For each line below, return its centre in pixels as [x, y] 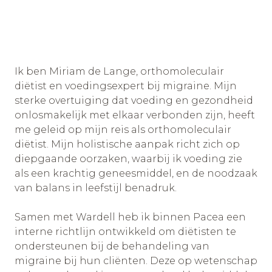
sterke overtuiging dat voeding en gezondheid [134, 101]
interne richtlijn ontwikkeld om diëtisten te [125, 232]
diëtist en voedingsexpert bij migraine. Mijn [126, 86]
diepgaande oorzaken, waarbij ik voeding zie [128, 159]
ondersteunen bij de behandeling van [112, 246]
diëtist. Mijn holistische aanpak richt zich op [127, 144]
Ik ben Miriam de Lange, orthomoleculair [119, 72]
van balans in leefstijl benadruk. [96, 188]
